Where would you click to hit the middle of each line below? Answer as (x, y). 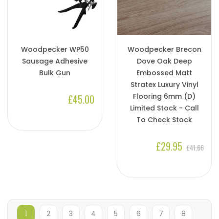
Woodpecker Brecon (164, 49)
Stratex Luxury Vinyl (164, 84)
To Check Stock (164, 120)
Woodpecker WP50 (55, 49)
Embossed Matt (164, 73)
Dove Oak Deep (164, 61)
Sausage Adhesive (55, 61)
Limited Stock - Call (164, 108)
